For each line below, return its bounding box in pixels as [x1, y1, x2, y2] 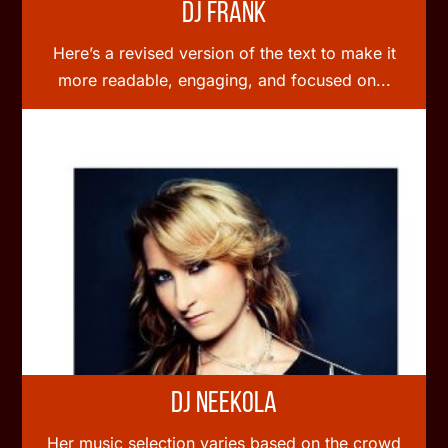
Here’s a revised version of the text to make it [52, 42, 396, 63]
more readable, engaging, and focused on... [57, 69, 391, 90]
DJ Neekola [171, 388, 277, 420]
